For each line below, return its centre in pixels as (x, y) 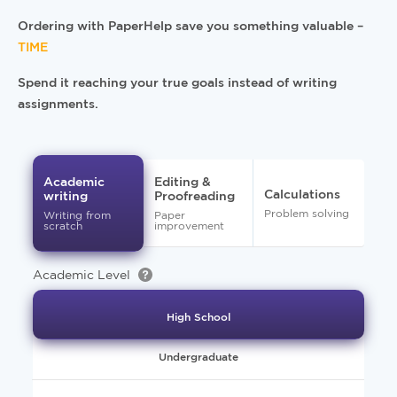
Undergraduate (198, 357)
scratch (63, 226)
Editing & (182, 181)
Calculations (303, 194)
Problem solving (307, 213)
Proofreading (194, 195)
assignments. (58, 103)
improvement (189, 226)
